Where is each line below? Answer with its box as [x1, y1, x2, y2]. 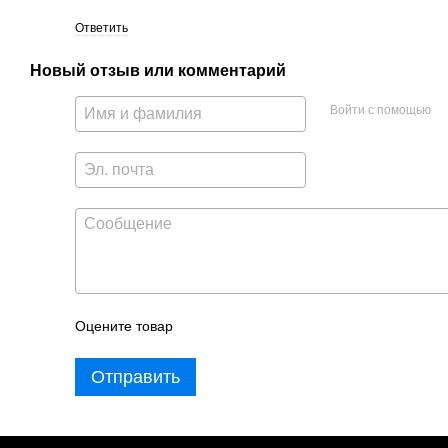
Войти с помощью [329, 103, 431, 118]
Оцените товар [75, 317, 173, 334]
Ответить [75, 20, 128, 35]
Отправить [91, 366, 180, 387]
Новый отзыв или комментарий [30, 61, 286, 79]
